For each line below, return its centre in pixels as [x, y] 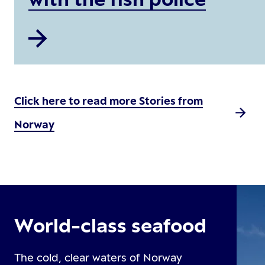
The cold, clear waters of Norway [98, 257]
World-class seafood [110, 225]
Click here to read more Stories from [109, 101]
